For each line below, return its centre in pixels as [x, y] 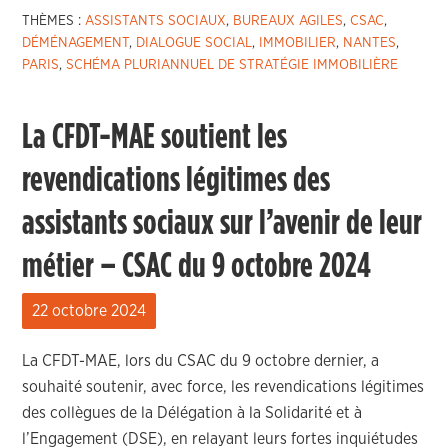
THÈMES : [54, 21]
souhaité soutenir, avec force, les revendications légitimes [223, 387]
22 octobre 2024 [89, 311]
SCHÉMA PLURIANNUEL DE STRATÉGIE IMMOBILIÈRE [232, 65]
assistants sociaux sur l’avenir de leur [222, 223]
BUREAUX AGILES [288, 21]
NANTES [370, 43]
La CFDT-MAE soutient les [155, 137]
